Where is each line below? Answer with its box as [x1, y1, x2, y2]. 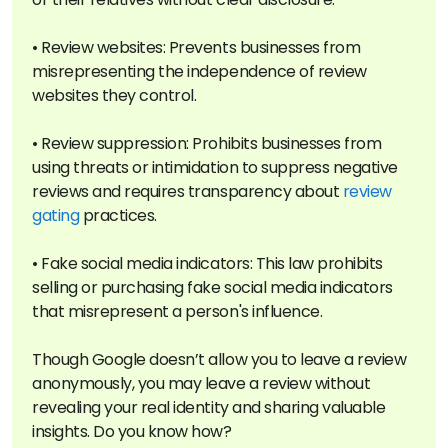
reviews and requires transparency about [32, 179, 343, 203]
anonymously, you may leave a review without [32, 371, 371, 395]
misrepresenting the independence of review [32, 59, 367, 83]
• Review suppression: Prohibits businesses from [32, 131, 382, 155]
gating [32, 203, 80, 227]
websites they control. [32, 83, 197, 107]
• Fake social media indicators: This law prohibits [32, 251, 383, 275]
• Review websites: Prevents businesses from [32, 35, 361, 59]
